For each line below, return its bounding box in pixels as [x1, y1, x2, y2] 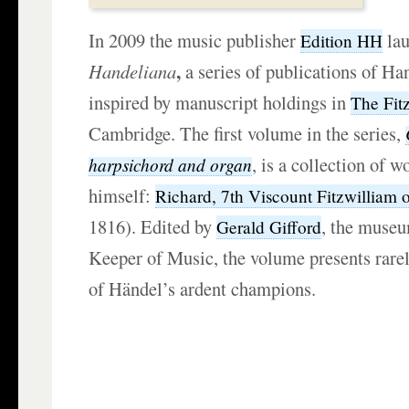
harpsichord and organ [89, 152, 253, 176]
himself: [89, 183, 156, 208]
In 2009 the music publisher [89, 27, 301, 53]
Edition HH [300, 29, 383, 52]
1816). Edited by [89, 214, 217, 239]
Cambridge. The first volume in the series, [89, 121, 406, 146]
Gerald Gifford [216, 215, 322, 238]
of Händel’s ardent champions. [89, 276, 317, 301]
